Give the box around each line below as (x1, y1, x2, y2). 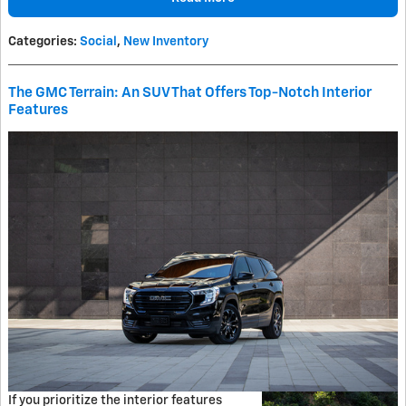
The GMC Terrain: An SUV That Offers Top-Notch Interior (8, 85, 372, 100)
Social (80, 34, 117, 48)
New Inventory (123, 34, 208, 48)
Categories (8, 34, 73, 48)
